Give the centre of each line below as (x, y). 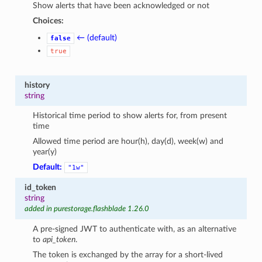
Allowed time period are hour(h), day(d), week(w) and (128, 141)
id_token (40, 187)
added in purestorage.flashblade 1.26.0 (87, 209)
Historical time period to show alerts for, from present (130, 115)
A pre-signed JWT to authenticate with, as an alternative (135, 229)
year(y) (45, 151)
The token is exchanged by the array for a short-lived (128, 254)
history (37, 85)
